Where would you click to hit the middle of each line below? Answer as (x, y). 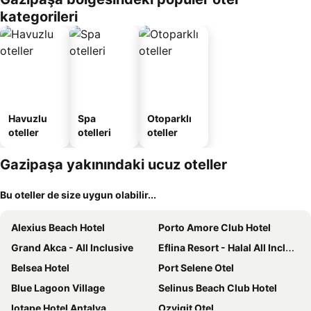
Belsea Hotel (40, 268)
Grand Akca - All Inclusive (72, 247)
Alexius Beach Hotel (58, 227)
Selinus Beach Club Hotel (218, 288)
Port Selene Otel (196, 268)
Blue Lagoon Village (58, 288)
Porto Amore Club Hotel (215, 227)
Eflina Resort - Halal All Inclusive (222, 247)
